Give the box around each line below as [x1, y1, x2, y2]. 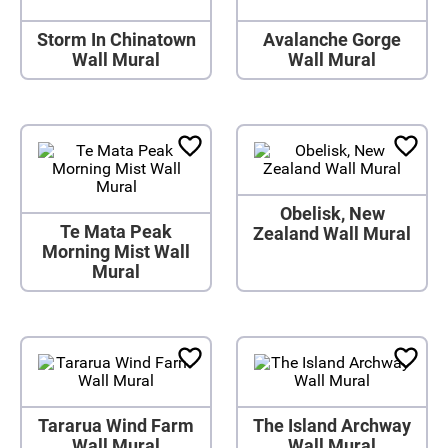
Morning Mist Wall [42, 241, 190, 262]
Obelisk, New [279, 203, 385, 224]
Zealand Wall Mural [253, 223, 411, 244]
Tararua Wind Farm [38, 415, 194, 436]
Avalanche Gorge [263, 29, 401, 50]
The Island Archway [253, 415, 411, 436]
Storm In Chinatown [36, 29, 196, 50]
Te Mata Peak [60, 221, 172, 242]
